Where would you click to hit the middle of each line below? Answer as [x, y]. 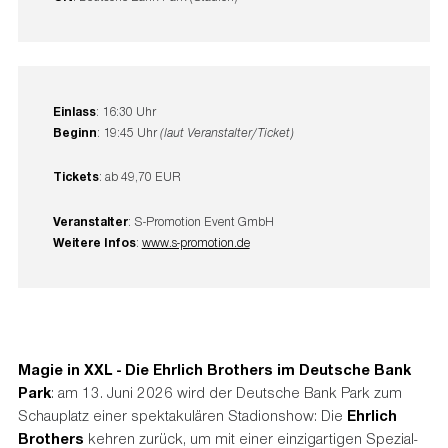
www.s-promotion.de [195, 242]
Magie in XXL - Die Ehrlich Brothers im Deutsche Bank [214, 368]
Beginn [74, 131]
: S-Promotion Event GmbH [200, 221]
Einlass [74, 110]
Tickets [75, 176]
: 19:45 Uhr [126, 132]
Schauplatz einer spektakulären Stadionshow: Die [182, 414]
